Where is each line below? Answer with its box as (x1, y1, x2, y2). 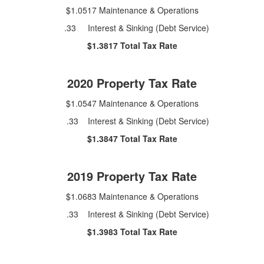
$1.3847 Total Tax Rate (87, 132, 177, 144)
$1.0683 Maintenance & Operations (65, 190, 199, 202)
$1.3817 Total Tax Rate (87, 39, 177, 51)
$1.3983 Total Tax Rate (87, 225, 177, 237)
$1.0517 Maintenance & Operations (65, 4, 199, 16)
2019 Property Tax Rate (67, 167, 197, 184)
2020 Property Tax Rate (67, 74, 197, 91)
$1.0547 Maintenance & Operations (65, 97, 199, 109)
